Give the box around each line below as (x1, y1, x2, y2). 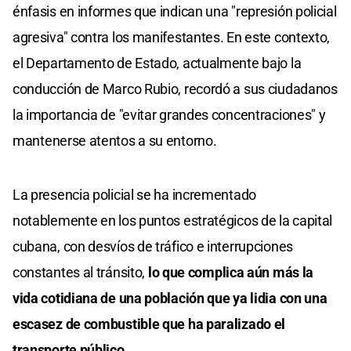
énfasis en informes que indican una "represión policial (13, 2, 337, 20)
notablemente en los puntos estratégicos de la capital (13, 212, 333, 229)
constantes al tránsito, (13, 263, 146, 280)
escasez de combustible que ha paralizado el (13, 315, 286, 332)
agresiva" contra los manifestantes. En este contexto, (13, 28, 331, 45)
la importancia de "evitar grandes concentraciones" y (13, 106, 326, 123)
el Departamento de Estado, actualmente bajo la (13, 54, 302, 71)
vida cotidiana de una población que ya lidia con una (13, 289, 327, 306)
